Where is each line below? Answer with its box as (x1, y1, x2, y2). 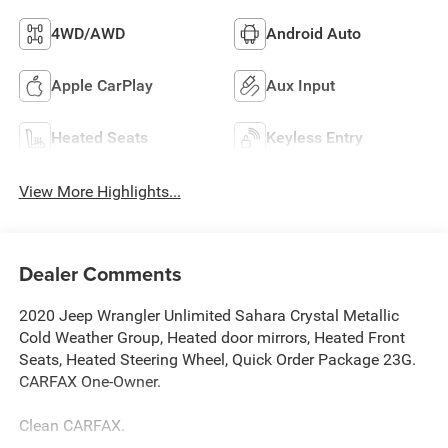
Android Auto (266, 23, 361, 43)
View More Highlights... (18, 182, 181, 202)
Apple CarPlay (50, 75, 153, 95)
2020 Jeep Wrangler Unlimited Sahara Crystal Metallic (18, 305, 399, 325)
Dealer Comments (18, 258, 182, 288)
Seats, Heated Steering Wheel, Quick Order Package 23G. (18, 349, 416, 369)
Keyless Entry (266, 127, 363, 147)
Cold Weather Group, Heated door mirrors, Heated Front (18, 327, 405, 347)
